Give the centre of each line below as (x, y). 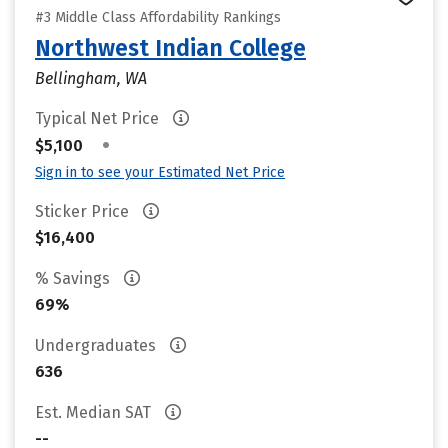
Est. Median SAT (95, 412)
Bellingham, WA (91, 78)
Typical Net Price (99, 118)
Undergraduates (97, 345)
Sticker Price (84, 211)
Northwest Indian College (170, 48)
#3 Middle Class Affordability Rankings (158, 17)
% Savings (74, 278)
